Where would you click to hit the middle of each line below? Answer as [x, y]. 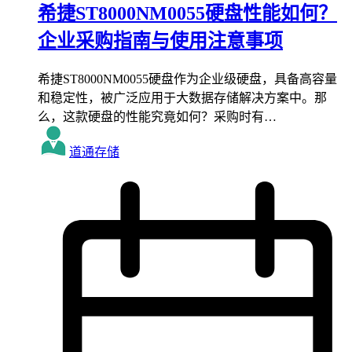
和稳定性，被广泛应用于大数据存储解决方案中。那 [182, 97]
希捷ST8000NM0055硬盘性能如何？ [187, 13]
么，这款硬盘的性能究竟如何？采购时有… [157, 116]
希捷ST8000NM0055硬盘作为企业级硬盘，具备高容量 [187, 79]
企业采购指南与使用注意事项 [160, 40]
